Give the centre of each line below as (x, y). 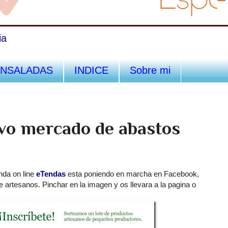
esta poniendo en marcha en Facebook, (132, 174)
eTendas (51, 174)
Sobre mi (150, 70)
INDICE (91, 70)
